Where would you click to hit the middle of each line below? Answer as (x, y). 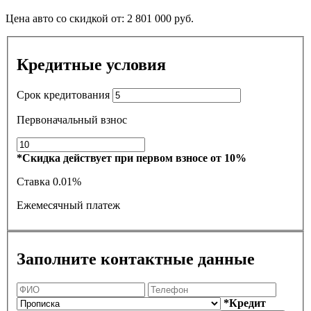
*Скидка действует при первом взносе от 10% (132, 158)
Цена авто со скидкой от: (66, 19)
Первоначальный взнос (72, 119)
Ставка (35, 181)
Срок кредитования (65, 94)
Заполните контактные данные (136, 259)
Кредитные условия (91, 64)
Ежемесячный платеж (68, 205)
